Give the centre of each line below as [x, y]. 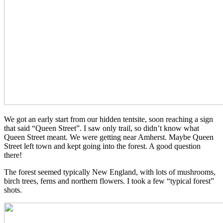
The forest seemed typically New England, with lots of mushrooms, [110, 172]
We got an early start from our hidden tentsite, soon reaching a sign [109, 119]
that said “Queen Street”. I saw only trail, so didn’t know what [102, 128]
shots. [13, 190]
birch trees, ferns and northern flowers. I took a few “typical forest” [109, 181]
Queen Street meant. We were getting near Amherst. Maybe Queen [109, 137]
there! [13, 155]
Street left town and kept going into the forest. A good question [102, 146]
